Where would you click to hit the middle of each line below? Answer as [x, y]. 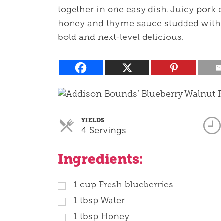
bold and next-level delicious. [121, 37]
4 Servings [104, 130]
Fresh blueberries [136, 185]
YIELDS [93, 121]
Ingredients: [100, 159]
